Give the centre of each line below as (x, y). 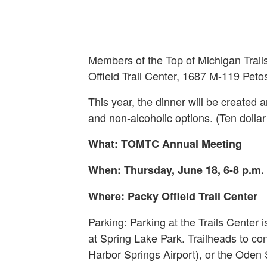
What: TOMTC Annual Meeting (165, 144)
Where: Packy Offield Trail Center (173, 196)
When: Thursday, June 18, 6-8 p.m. (176, 170)
